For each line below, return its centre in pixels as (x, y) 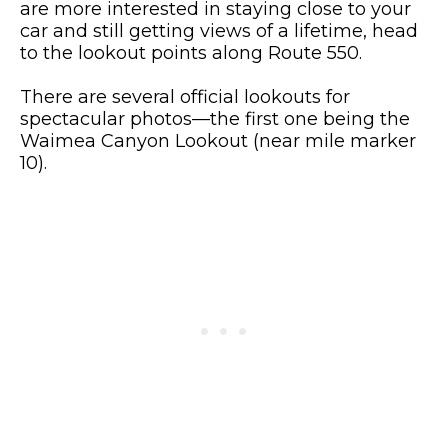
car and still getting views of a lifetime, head (219, 31)
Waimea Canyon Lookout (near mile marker (218, 141)
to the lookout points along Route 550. (191, 53)
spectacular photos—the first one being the (215, 119)
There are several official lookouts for (185, 97)
